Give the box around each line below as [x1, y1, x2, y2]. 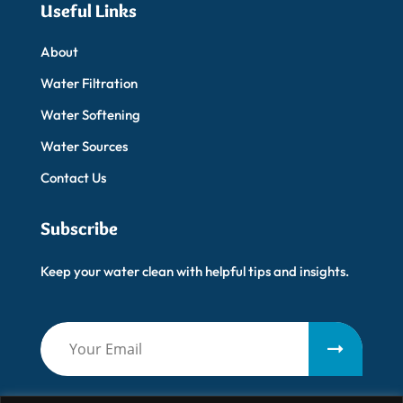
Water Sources [40, 137, 128, 155]
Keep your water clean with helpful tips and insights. [40, 262, 349, 280]
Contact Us [40, 168, 106, 186]
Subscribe [40, 217, 118, 239]
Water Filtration [40, 74, 138, 92]
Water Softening [40, 105, 140, 123]
